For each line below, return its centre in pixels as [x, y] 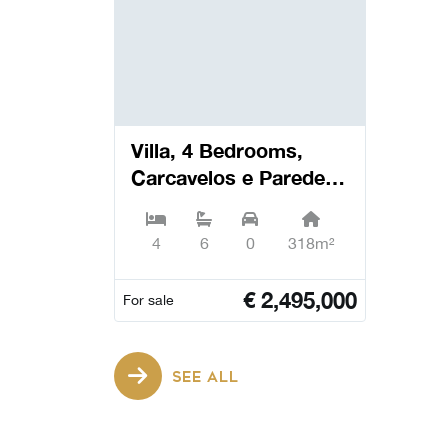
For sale [148, 299]
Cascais [168, 203]
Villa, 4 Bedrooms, [217, 149]
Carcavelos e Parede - [235, 176]
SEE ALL [205, 377]
